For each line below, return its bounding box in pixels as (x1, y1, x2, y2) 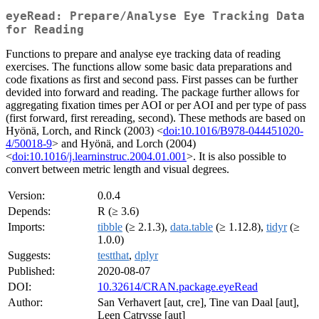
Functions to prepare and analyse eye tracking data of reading (6, 48, 281, 61)
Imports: (8, 221, 45, 234)
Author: (8, 296, 43, 309)
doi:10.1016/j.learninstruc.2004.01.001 (12, 150, 187, 163)
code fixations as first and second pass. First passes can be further (6, 73, 298, 86)
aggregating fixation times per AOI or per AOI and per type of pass (6, 99, 306, 112)
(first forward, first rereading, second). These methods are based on (6, 112, 305, 125)
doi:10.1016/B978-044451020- (163, 125, 303, 137)
